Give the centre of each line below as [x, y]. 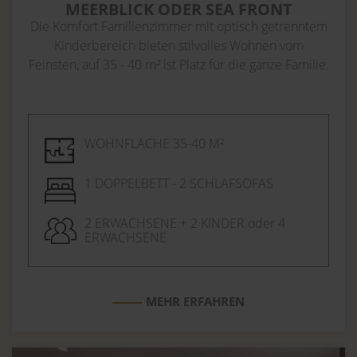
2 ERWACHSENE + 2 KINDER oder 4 [185, 224]
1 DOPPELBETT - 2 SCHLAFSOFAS [179, 184]
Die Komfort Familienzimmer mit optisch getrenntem [178, 27]
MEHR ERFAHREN [195, 302]
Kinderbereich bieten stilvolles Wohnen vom [178, 46]
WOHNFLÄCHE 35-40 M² [154, 144]
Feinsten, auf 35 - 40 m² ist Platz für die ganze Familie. [178, 65]
